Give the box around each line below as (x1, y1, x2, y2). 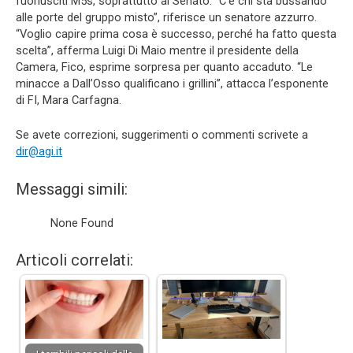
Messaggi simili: (16, 179, 128, 199)
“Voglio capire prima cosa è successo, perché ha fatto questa (16, 26, 336, 41)
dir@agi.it (16, 144, 62, 159)
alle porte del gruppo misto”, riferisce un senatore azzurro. (16, 9, 317, 24)
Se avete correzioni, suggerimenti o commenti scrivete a (16, 128, 308, 143)
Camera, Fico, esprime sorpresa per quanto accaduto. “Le (16, 59, 313, 74)
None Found (50, 215, 113, 230)
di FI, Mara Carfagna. (16, 92, 124, 107)
